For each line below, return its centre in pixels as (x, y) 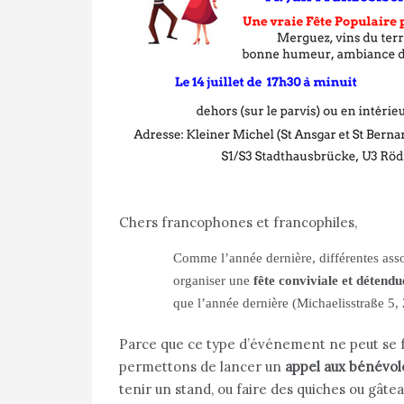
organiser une (213, 280)
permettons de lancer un (202, 367)
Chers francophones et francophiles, (238, 222)
